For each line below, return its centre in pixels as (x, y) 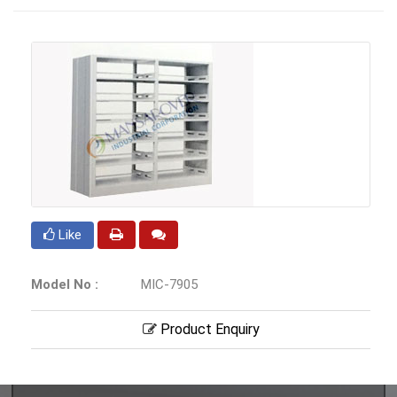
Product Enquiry (208, 330)
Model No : (65, 285)
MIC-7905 (167, 285)
